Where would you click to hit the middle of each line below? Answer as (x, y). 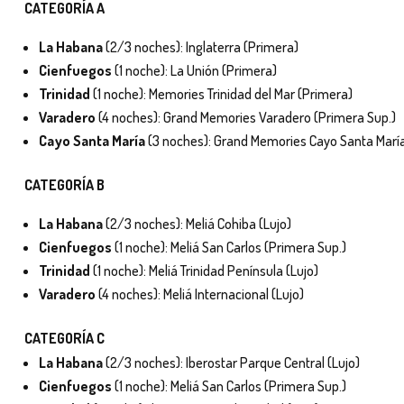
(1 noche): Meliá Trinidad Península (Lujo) (204, 270)
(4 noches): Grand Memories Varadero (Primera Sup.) (246, 117)
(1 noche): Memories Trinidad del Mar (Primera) (221, 93)
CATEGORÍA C (64, 338)
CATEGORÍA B (64, 184)
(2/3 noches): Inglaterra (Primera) (201, 46)
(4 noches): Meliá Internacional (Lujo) (200, 294)
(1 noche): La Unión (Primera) (194, 70)
